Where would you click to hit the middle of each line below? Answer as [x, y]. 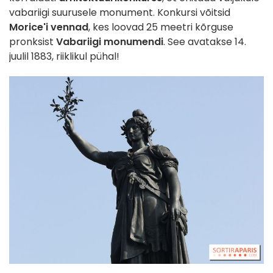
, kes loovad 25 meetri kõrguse [161, 27]
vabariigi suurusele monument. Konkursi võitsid [120, 12]
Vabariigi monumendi [110, 41]
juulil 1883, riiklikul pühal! [66, 56]
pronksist [33, 41]
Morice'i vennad [49, 27]
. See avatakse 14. [205, 41]
